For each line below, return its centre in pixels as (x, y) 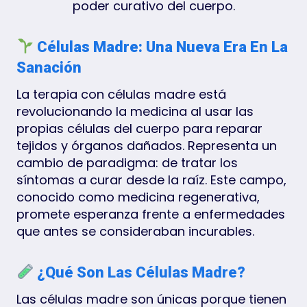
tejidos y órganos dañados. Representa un (147, 145)
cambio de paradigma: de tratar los (127, 162)
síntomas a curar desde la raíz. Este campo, (151, 180)
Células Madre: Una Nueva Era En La (161, 47)
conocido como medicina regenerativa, (138, 197)
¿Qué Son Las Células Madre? (140, 272)
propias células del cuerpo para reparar (139, 128)
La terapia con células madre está (121, 94)
